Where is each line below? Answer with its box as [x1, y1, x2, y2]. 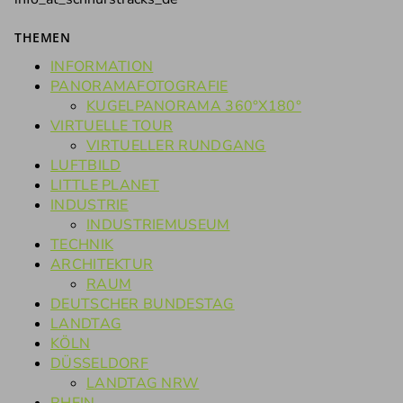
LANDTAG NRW [86, 373, 200, 394]
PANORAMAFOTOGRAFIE [50, 76, 228, 97]
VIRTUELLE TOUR [50, 116, 174, 137]
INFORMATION [50, 57, 154, 77]
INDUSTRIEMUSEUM [86, 215, 230, 236]
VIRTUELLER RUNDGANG [86, 136, 266, 157]
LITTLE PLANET [50, 175, 159, 196]
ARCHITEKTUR [50, 255, 154, 275]
